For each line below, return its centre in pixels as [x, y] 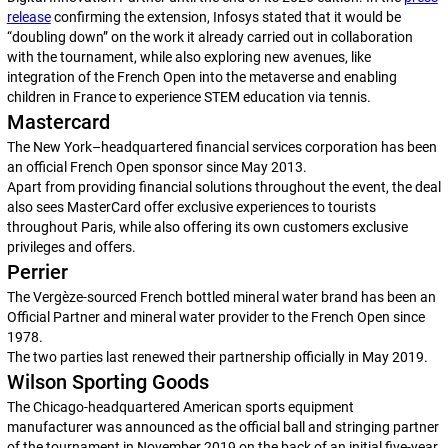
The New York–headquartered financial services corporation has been [221, 147]
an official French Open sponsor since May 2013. [158, 167]
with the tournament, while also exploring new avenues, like [188, 57]
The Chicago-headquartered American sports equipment [180, 407]
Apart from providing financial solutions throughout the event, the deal [223, 187]
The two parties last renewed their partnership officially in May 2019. [217, 357]
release [28, 17]
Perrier [39, 272]
